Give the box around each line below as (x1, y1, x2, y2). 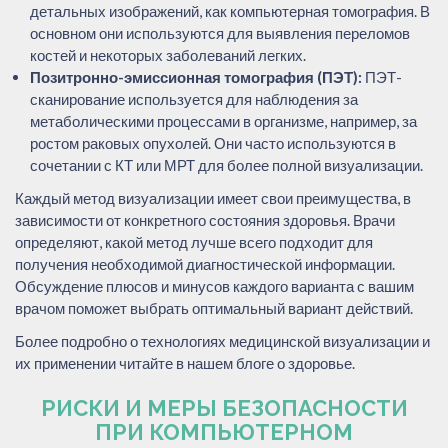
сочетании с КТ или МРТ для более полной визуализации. (30, 155, 423, 174)
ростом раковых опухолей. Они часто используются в (30, 133, 396, 152)
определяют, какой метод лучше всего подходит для (15, 232, 373, 251)
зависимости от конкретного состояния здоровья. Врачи (15, 210, 395, 229)
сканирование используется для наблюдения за (30, 89, 358, 108)
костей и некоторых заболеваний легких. (30, 45, 306, 64)
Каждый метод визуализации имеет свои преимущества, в (15, 188, 411, 207)
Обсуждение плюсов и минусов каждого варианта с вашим (15, 276, 414, 295)
